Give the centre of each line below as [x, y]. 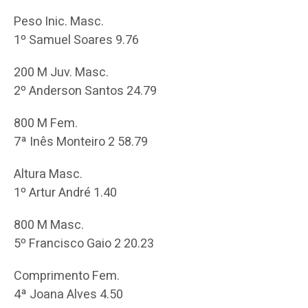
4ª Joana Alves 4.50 [68, 294]
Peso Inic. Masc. [59, 21]
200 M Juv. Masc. [61, 72]
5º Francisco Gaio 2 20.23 [84, 243]
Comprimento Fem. [67, 276]
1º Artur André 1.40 [65, 192]
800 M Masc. [49, 225]
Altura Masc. [48, 174]
